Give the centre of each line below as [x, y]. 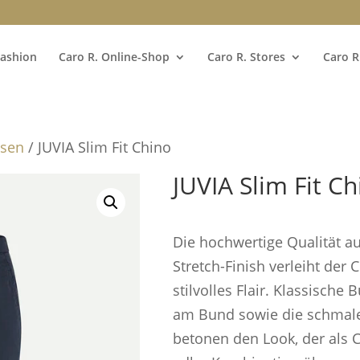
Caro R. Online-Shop [114, 57]
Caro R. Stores [246, 57]
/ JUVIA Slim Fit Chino [98, 147]
